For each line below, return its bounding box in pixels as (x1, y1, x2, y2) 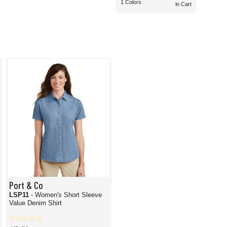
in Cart (175, 1, 192, 8)
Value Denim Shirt (9, 199, 62, 207)
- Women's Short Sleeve (30, 191, 102, 199)
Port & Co (9, 179, 43, 191)
